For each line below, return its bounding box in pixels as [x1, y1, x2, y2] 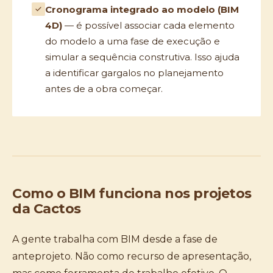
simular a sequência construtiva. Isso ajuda [45, 51, 239, 63]
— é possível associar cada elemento [62, 19, 235, 31]
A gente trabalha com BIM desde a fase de [12, 233, 218, 245]
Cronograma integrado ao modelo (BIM [45, 4, 239, 15]
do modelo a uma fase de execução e [45, 35, 220, 47]
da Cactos [12, 200, 82, 217]
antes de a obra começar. [45, 83, 163, 94]
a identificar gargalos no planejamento [45, 67, 224, 79]
